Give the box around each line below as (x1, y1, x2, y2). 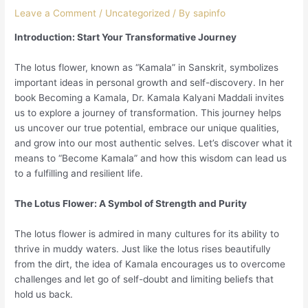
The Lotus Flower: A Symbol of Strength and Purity (14, 197, 247, 209)
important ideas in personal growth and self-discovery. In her (14, 76, 285, 88)
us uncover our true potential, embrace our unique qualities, (14, 122, 280, 133)
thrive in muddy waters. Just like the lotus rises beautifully (14, 243, 272, 254)
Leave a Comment (14, 8, 97, 19)
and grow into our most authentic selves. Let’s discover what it (14, 137, 293, 148)
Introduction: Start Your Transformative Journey (14, 32, 237, 43)
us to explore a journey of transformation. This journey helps (14, 107, 282, 118)
